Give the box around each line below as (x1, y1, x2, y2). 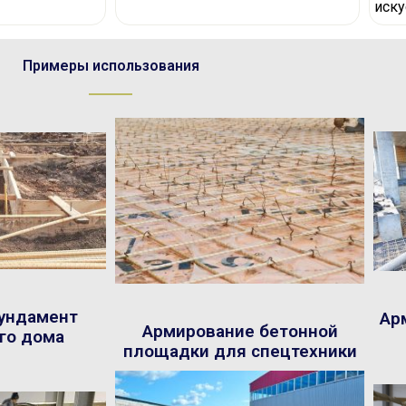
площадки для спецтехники (122, 341, 357, 362)
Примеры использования (22, 57, 199, 75)
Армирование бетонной (141, 321, 338, 343)
